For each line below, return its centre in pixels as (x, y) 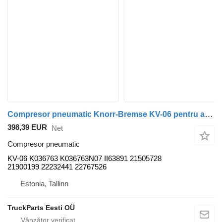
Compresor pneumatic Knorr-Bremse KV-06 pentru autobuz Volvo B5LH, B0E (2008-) (209, 114)
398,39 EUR (27, 127)
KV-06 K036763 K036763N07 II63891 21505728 (84, 159)
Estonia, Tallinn (44, 184)
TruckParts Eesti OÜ (41, 208)
